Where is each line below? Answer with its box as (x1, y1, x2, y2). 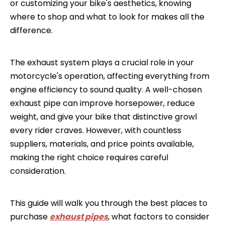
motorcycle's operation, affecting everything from (10, 70, 209, 82)
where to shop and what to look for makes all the (10, 11, 204, 23)
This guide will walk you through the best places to (10, 197, 207, 209)
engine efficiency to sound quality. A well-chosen (10, 84, 202, 95)
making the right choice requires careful (10, 152, 168, 163)
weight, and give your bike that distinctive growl (10, 111, 197, 123)
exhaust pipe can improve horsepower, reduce (10, 97, 195, 109)
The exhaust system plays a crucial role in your (10, 57, 194, 68)
